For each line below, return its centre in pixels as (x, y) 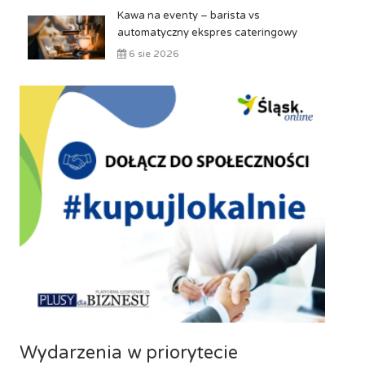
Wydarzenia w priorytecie (128, 352)
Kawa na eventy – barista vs (188, 15)
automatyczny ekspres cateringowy (207, 33)
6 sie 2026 (152, 54)
